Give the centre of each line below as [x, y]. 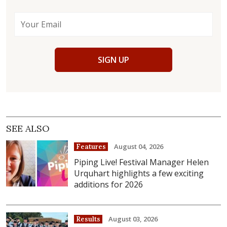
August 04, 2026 [139, 147]
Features [91, 147]
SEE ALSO [28, 129]
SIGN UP [113, 60]
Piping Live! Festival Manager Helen [142, 162]
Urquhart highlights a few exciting [139, 174]
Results [88, 219]
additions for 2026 [109, 185]
